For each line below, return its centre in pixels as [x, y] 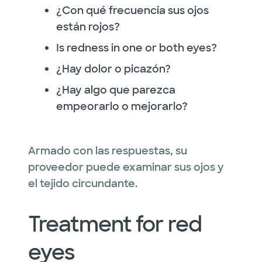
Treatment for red [115, 224]
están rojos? [88, 27]
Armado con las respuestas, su [108, 151]
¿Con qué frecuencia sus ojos [132, 10]
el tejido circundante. [83, 183]
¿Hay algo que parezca [116, 90]
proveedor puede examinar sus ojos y [126, 167]
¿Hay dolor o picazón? [113, 69]
